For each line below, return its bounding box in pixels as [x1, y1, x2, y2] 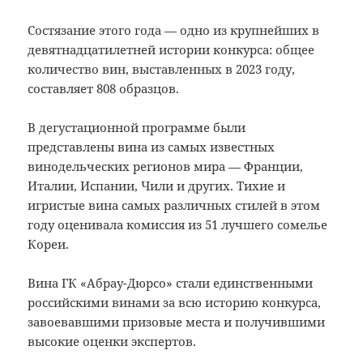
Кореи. [28, 235, 70, 252]
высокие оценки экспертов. [28, 332, 197, 349]
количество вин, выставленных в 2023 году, [28, 60, 296, 77]
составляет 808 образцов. [28, 79, 180, 96]
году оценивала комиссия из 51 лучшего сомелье [28, 216, 328, 233]
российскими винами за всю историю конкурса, [28, 293, 322, 310]
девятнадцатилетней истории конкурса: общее [28, 41, 315, 58]
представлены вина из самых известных [28, 138, 275, 155]
